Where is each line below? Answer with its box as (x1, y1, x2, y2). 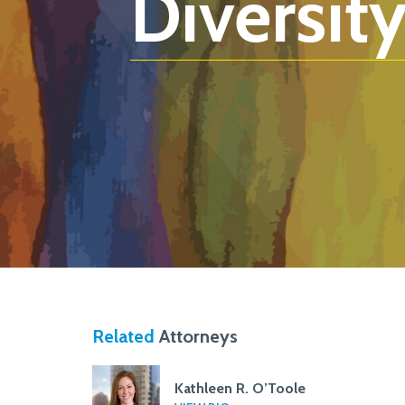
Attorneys (155, 325, 238, 347)
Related (92, 325, 155, 347)
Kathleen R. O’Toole (174, 380, 306, 397)
